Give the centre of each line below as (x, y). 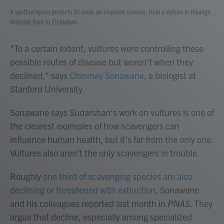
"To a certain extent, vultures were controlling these (107, 48)
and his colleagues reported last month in (89, 203)
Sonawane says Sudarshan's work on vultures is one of (112, 112)
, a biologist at (170, 75)
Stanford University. (47, 89)
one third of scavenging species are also (117, 176)
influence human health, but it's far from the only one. (111, 139)
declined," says (40, 75)
